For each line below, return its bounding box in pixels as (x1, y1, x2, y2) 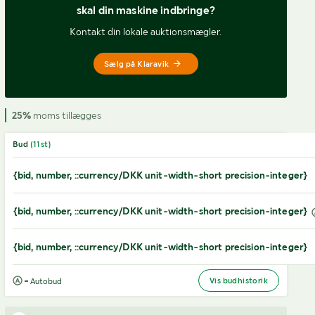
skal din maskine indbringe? (76, 4, 215, 17)
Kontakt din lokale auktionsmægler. (70, 26, 222, 37)
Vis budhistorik (210, 276, 268, 285)
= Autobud (22, 276, 62, 286)
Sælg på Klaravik (103, 58, 169, 69)
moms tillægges (30, 110, 101, 121)
